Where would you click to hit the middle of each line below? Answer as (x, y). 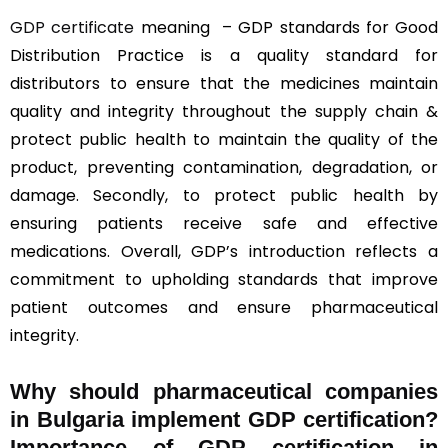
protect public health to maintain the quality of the (224, 139)
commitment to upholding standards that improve (224, 279)
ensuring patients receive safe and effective (224, 223)
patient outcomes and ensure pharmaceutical (224, 307)
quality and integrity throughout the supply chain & (224, 111)
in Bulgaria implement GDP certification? (224, 419)
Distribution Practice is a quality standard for (224, 55)
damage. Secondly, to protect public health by (224, 195)
